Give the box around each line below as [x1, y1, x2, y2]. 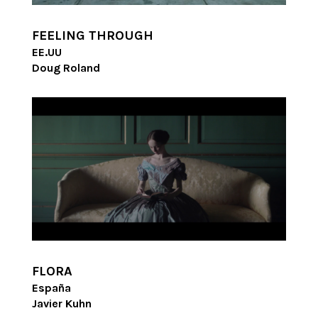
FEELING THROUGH [31, 28, 153, 44]
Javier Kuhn [31, 296, 92, 310]
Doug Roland [31, 61, 100, 75]
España [31, 280, 71, 295]
